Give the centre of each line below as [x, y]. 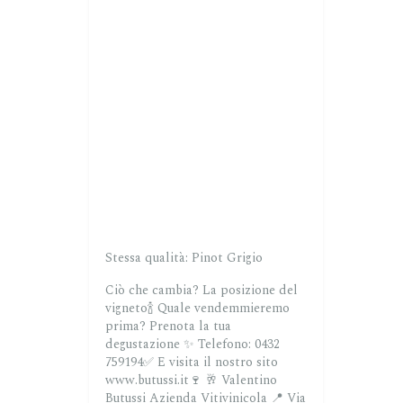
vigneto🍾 [129, 309]
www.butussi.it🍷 [153, 381]
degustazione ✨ [149, 345]
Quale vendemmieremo [223, 309]
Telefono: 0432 [238, 345]
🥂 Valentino [241, 381]
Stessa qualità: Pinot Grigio [184, 258]
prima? [125, 327]
